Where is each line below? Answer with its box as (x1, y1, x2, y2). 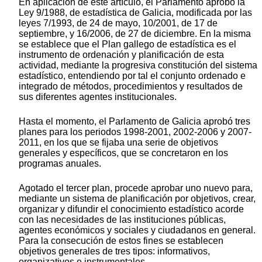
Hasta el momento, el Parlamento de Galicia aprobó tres (19, 116, 250, 126)
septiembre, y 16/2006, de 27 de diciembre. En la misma (19, 28, 251, 39)
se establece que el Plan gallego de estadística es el (19, 39, 236, 49)
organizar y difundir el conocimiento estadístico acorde (19, 204, 244, 214)
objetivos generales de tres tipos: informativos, (19, 246, 210, 256)
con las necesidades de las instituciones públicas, (19, 214, 226, 225)
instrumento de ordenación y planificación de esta (19, 49, 224, 60)
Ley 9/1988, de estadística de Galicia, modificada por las (19, 7, 252, 18)
